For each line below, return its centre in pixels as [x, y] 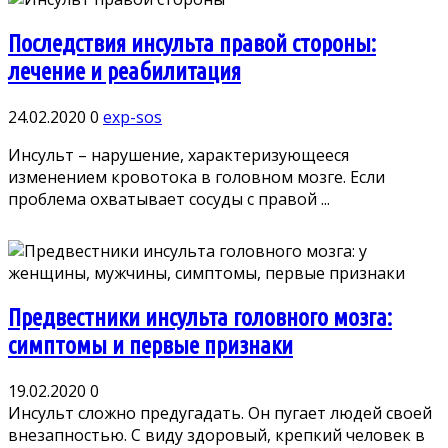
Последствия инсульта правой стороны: [192, 43]
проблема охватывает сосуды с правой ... [169, 198]
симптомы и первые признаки [150, 345]
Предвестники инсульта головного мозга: [200, 317]
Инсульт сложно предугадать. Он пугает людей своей [220, 412]
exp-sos [132, 116]
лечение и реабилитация [124, 71]
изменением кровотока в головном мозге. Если [196, 176]
